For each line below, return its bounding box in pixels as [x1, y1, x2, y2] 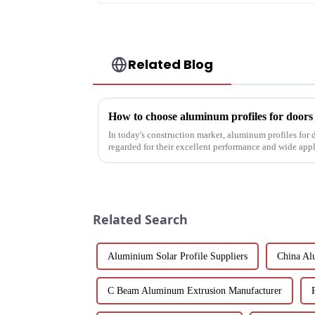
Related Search [93, 211, 188, 229]
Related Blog [128, 56, 214, 74]
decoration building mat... [108, 153, 207, 165]
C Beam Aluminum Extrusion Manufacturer [108, 285, 282, 297]
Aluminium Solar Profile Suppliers [108, 251, 247, 262]
